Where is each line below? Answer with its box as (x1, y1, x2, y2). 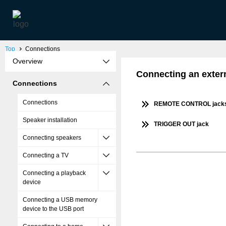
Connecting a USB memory (23, 196, 97, 203)
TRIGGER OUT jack (154, 121, 209, 128)
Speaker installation (23, 117, 77, 124)
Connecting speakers (23, 134, 81, 141)
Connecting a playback (23, 169, 86, 177)
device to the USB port (23, 205, 84, 212)
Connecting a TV (23, 152, 69, 159)
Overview (13, 57, 42, 65)
